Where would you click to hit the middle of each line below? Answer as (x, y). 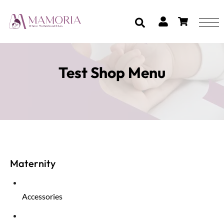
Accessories (42, 196)
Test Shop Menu (112, 72)
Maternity (33, 163)
